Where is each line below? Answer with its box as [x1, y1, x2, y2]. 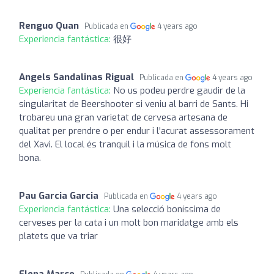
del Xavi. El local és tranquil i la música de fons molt [19, 138, 231, 150]
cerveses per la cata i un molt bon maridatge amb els [19, 216, 239, 229]
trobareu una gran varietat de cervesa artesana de [19, 111, 228, 124]
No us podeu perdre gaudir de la [113, 84, 245, 97]
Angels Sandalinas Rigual [19, 70, 134, 83]
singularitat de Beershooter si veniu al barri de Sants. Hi [19, 97, 248, 110]
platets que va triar [19, 229, 98, 242]
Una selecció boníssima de [113, 202, 221, 215]
